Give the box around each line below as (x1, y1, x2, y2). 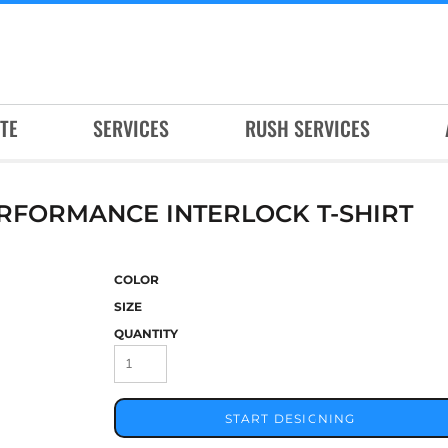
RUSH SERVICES (244, 113, 370, 144)
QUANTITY (114, 326, 178, 341)
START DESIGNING (224, 411, 356, 427)
